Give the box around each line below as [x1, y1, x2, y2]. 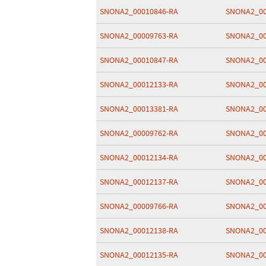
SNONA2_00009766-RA [100, 201, 178, 211]
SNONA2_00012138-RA [100, 225, 178, 236]
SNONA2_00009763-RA [100, 30, 178, 41]
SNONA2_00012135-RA [100, 249, 178, 260]
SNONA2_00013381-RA [100, 103, 178, 114]
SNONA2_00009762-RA [100, 128, 178, 138]
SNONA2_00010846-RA [100, 6, 178, 17]
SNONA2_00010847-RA [100, 55, 178, 65]
